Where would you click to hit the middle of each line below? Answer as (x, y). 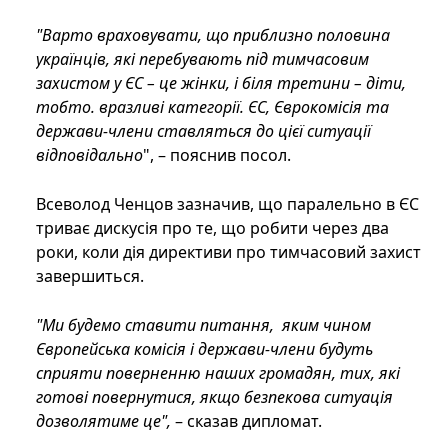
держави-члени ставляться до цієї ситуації (203, 131)
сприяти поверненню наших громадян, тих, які (218, 373)
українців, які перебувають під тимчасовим (202, 59)
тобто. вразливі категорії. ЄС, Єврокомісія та (212, 107)
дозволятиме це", (103, 421)
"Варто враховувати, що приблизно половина (213, 35)
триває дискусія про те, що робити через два (212, 228)
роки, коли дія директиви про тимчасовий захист (228, 252)
